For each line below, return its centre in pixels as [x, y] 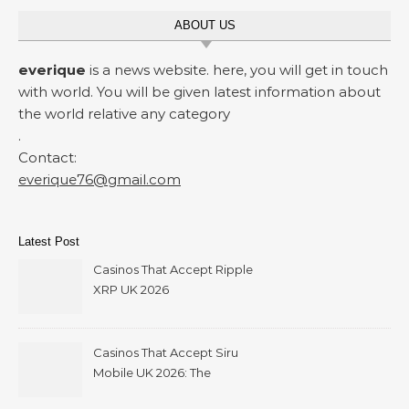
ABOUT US [204, 26]
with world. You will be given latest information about [199, 92]
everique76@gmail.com [100, 180]
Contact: [47, 158]
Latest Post [49, 242]
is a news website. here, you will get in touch [237, 70]
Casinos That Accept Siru [166, 353]
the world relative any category [124, 114]
